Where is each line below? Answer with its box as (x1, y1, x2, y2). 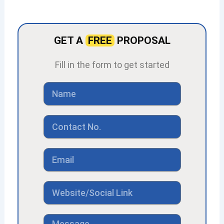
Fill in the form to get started (54, 59, 169, 70)
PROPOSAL (114, 34, 170, 47)
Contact (42, 114, 76, 125)
